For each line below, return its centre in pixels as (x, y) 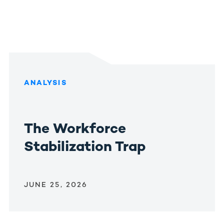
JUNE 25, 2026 (56, 185)
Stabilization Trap (84, 147)
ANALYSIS (45, 83)
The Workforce (75, 129)
